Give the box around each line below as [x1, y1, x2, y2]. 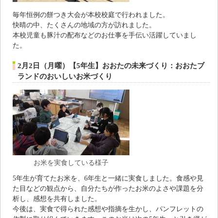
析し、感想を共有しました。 [13, 194, 101, 202]
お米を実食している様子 [34, 158, 109, 166]
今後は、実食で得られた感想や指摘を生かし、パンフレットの [13, 204, 203, 213]
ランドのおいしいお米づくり [18, 72, 112, 80]
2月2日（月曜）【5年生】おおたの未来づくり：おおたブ [18, 61, 204, 70]
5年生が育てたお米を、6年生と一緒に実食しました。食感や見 [13, 174, 203, 182]
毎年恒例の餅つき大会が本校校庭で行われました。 [13, 10, 169, 18]
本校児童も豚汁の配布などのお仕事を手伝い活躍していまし [13, 31, 197, 39]
